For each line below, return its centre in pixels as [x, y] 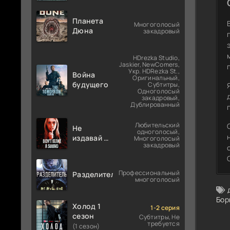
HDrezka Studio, [156, 58]
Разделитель [96, 174]
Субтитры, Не [159, 217]
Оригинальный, [156, 78]
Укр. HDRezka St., [154, 71]
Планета [88, 21]
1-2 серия [165, 208]
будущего [91, 84]
